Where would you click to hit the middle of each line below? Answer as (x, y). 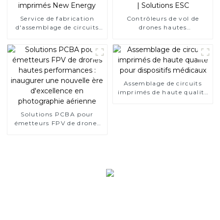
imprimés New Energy (57, 36)
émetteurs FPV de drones (57, 123)
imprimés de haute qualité (163, 92)
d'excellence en (57, 149)
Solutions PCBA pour (57, 114)
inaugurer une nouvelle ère (57, 140)
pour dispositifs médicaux (163, 101)
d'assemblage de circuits (57, 27)
